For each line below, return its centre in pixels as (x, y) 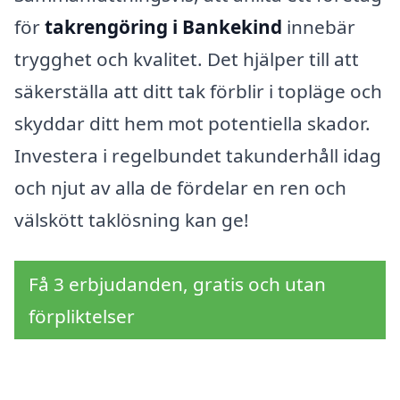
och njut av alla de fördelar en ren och (180, 187)
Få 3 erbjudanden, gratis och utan (177, 283)
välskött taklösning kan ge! (132, 219)
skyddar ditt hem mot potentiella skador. (192, 123)
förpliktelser (82, 316)
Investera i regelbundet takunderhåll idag (198, 155)
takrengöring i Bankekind (163, 26)
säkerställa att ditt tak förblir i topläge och (198, 91)
